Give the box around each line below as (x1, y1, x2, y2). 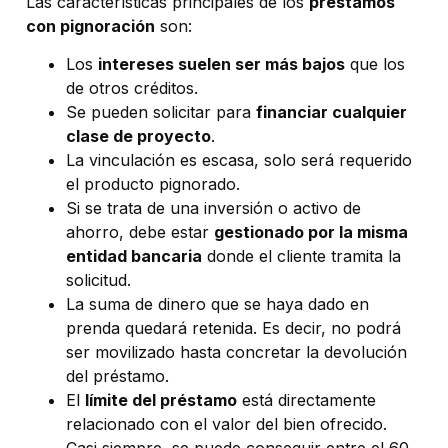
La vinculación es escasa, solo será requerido (66, 150, 412, 171)
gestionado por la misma (214, 222, 408, 243)
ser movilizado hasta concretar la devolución (66, 342, 407, 363)
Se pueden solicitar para (66, 102, 256, 123)
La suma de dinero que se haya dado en (66, 294, 369, 315)
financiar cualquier (256, 102, 407, 123)
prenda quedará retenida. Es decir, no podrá (66, 318, 401, 339)
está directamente (237, 390, 376, 411)
